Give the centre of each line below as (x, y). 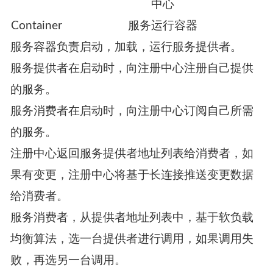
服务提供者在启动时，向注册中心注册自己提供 (132, 69)
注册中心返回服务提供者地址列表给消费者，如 (132, 154)
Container (37, 26)
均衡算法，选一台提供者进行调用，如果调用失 (132, 239)
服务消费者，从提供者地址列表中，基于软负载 (132, 218)
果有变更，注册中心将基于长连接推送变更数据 (132, 175)
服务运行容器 (163, 26)
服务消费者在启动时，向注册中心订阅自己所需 (132, 112)
